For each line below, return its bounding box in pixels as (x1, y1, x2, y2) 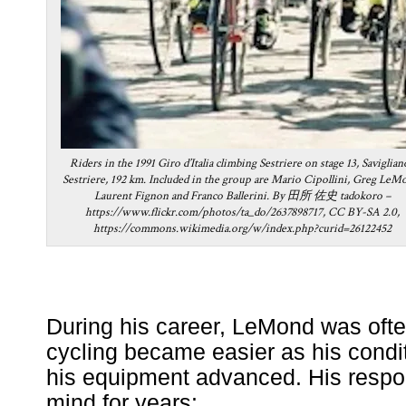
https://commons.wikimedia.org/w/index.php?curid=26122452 (92, 220, 391, 237)
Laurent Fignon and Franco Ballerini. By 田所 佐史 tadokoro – (93, 188, 391, 204)
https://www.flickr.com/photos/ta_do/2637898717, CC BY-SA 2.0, (84, 204, 400, 220)
